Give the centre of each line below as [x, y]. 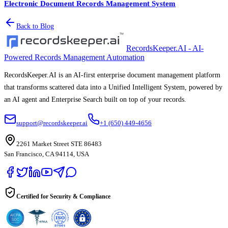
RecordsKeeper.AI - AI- [165, 48]
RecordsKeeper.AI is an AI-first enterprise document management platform [112, 75]
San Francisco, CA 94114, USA [47, 154]
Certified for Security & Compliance [63, 197]
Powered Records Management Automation [74, 58]
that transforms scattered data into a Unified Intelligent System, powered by [113, 88]
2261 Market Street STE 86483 [59, 144]
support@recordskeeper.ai [52, 123]
